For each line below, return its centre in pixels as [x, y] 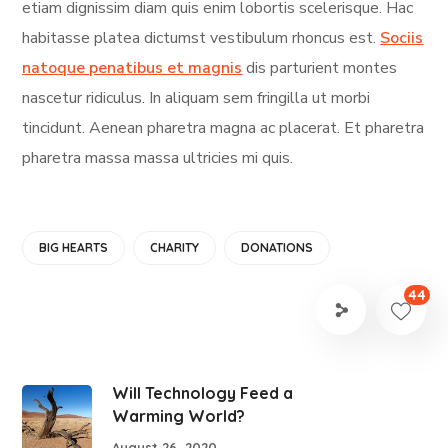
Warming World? [179, 415]
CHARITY [175, 247]
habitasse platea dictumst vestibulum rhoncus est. [201, 37]
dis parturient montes [320, 67]
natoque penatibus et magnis [132, 67]
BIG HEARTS [74, 247]
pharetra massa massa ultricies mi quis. [158, 157]
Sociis [402, 37]
